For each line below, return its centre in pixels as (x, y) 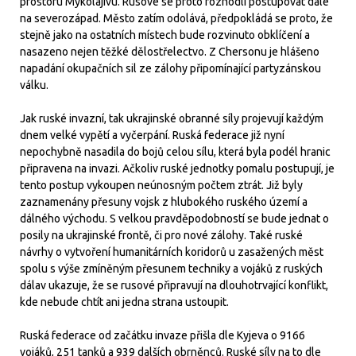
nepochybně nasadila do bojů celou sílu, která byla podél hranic (175, 151)
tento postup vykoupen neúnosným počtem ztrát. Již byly (161, 185)
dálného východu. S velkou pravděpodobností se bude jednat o (174, 218)
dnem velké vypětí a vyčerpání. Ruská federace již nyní (152, 135)
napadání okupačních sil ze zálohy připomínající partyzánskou (170, 68)
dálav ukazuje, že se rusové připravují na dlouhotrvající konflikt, (174, 285)
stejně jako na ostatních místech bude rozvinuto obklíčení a (165, 35)
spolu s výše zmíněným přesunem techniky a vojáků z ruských (171, 268)
